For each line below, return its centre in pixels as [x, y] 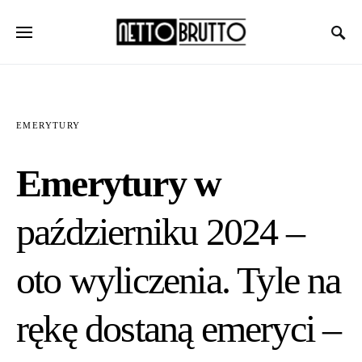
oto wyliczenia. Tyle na [179, 280]
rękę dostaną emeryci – [179, 328]
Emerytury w [119, 183]
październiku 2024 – [160, 232]
